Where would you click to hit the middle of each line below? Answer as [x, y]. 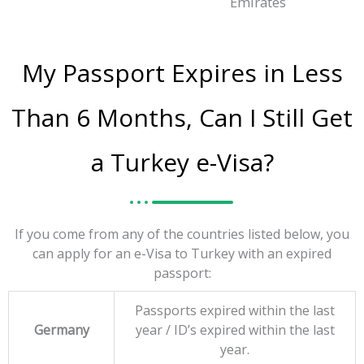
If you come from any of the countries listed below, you [182, 234]
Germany [61, 330]
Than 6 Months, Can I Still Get [182, 118]
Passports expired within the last [235, 311]
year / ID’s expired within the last [235, 330]
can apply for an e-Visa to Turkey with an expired [182, 254]
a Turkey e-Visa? [182, 162]
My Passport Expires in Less [182, 73]
